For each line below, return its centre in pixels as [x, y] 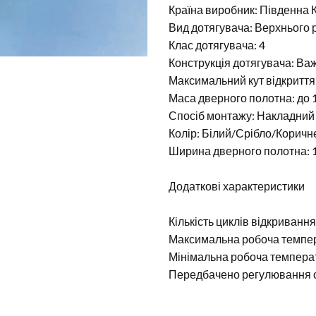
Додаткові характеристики [237, 186]
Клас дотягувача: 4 [217, 45]
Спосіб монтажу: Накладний [242, 115]
